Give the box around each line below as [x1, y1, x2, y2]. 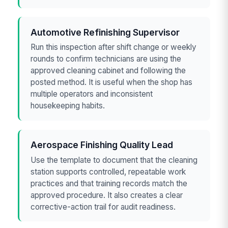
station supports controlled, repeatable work [31, 166, 186, 177]
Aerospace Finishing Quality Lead [31, 139, 174, 151]
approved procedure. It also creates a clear [31, 190, 183, 200]
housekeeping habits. [31, 101, 105, 111]
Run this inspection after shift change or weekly [31, 42, 197, 52]
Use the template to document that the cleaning [31, 155, 198, 165]
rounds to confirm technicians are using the [31, 54, 182, 64]
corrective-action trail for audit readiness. [31, 202, 176, 212]
